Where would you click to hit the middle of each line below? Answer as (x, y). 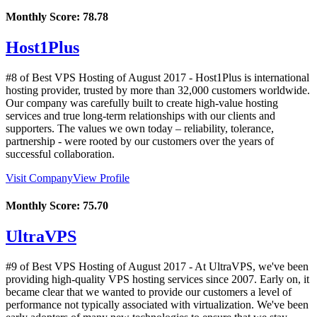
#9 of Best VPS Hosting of (67, 267)
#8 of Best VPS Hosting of (67, 77)
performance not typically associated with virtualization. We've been (157, 305)
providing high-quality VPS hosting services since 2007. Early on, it (157, 279)
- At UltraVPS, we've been (247, 267)
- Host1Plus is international (248, 77)
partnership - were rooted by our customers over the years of (140, 141)
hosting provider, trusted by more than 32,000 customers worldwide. (158, 90)
